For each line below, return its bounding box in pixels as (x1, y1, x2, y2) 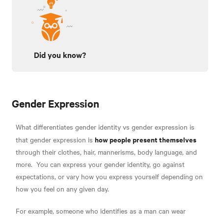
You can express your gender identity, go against (34, 159, 185, 169)
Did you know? (34, 49, 86, 60)
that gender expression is (16, 135, 95, 145)
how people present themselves (95, 134, 196, 145)
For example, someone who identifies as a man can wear (16, 206, 186, 216)
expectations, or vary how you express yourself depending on (16, 171, 203, 182)
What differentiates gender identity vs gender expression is (16, 122, 194, 132)
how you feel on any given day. (16, 184, 109, 194)
